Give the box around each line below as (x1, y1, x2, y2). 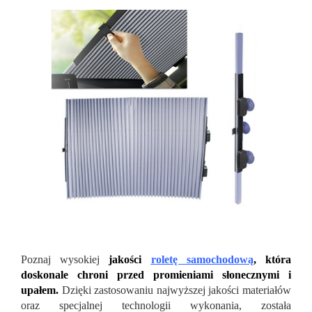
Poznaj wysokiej (21, 253, 109, 265)
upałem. (21, 283, 58, 296)
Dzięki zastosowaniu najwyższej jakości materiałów (58, 283, 291, 296)
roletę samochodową (150, 253, 253, 265)
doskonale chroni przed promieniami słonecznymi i (21, 268, 291, 281)
